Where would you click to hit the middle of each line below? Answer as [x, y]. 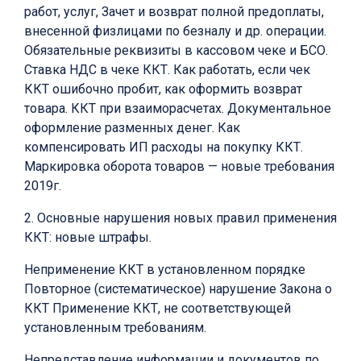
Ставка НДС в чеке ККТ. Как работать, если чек [167, 69]
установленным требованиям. [115, 327]
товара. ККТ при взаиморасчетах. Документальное [178, 108]
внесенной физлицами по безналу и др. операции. [175, 31]
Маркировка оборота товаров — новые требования [179, 166]
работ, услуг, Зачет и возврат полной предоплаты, [174, 11]
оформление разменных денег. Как [132, 127]
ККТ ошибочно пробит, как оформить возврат [163, 89]
